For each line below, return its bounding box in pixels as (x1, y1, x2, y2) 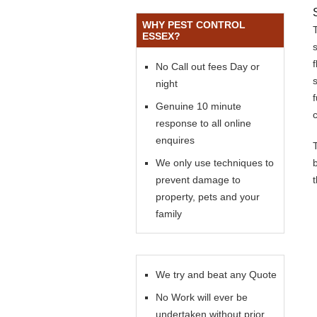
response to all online (156, 117, 251, 129)
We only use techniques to (156, 157, 274, 168)
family (156, 208, 182, 219)
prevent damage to (156, 174, 241, 185)
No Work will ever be (156, 292, 248, 303)
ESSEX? (142, 30, 180, 42)
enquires (156, 134, 195, 146)
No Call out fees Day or (156, 61, 260, 72)
